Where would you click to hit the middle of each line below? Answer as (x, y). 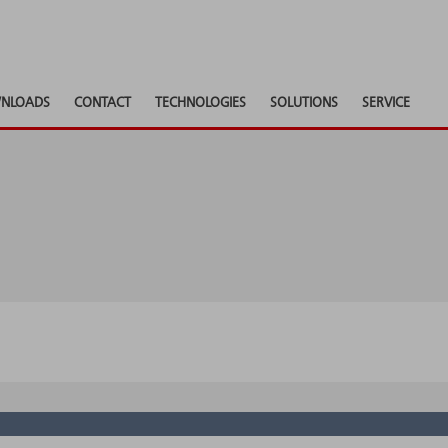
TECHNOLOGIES (200, 103)
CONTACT (102, 103)
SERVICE (386, 103)
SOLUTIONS (304, 103)
